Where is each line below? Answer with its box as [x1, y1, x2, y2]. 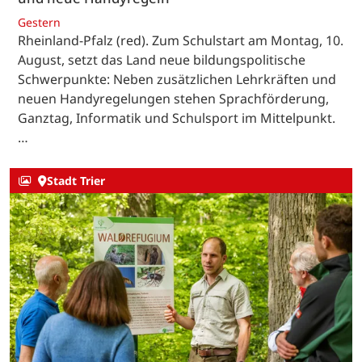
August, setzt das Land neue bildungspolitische [18, 50, 305, 69]
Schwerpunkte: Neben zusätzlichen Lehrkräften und [18, 69, 336, 88]
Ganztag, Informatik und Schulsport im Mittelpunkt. [18, 108, 335, 127]
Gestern [18, 14, 61, 30]
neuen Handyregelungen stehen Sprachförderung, [18, 89, 329, 107]
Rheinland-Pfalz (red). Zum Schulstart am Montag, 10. [18, 31, 343, 49]
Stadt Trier [46, 173, 105, 189]
